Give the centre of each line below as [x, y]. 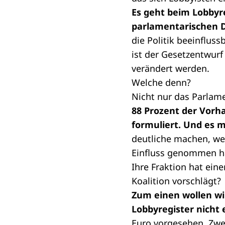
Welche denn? [161, 82]
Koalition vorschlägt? [176, 181]
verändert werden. [171, 68]
